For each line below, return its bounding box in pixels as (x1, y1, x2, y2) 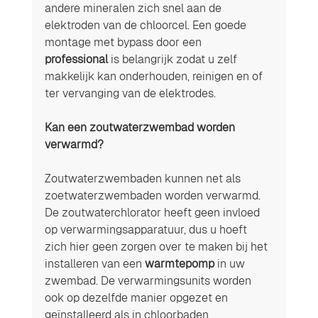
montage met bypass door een (44, 35, 204, 49)
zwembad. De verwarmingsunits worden (44, 273, 254, 287)
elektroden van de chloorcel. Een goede (44, 18, 249, 32)
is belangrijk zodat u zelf (107, 52, 240, 66)
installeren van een (44, 256, 145, 270)
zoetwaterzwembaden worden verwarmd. (44, 188, 263, 202)
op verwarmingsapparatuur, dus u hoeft (44, 222, 250, 236)
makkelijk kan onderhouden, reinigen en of (44, 69, 265, 83)
